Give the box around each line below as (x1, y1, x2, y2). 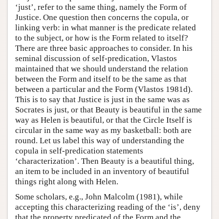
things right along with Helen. (15, 177, 118, 187)
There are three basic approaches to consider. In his (15, 44, 193, 53)
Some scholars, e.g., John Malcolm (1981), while (15, 192, 183, 202)
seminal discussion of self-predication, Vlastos (15, 54, 177, 64)
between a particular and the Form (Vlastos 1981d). (15, 85, 193, 94)
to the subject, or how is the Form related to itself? (15, 33, 188, 43)
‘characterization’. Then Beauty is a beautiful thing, (15, 156, 194, 166)
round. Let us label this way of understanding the (15, 136, 184, 146)
